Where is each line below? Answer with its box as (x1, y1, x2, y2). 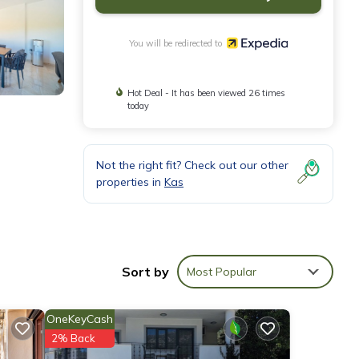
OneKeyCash (46, 312, 113, 327)
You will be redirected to (128, 37, 227, 49)
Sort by (122, 264, 169, 280)
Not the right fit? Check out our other (96, 157, 288, 172)
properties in (96, 174, 164, 189)
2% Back (50, 332, 95, 345)
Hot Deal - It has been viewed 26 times (127, 87, 286, 99)
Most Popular (187, 264, 256, 280)
